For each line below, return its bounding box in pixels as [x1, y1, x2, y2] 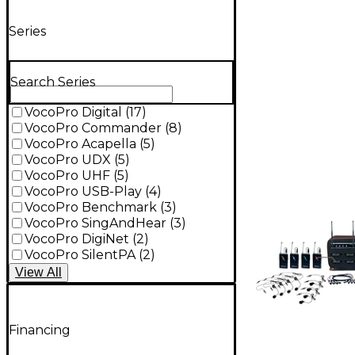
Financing [9, 322, 71, 338]
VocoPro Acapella [25, 136, 136, 152]
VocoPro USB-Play [25, 184, 142, 200]
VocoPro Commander [25, 120, 162, 136]
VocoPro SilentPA [25, 247, 136, 263]
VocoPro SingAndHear [25, 216, 166, 231]
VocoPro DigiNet [25, 231, 129, 247]
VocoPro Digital [25, 105, 122, 120]
